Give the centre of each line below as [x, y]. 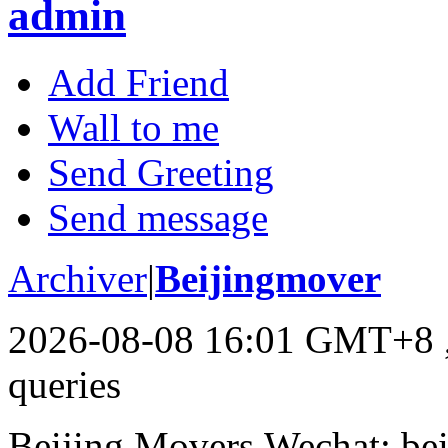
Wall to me [133, 127]
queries [64, 384]
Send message [158, 217]
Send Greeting [161, 172]
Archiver [77, 278]
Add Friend [138, 82]
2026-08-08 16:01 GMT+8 [221, 339]
